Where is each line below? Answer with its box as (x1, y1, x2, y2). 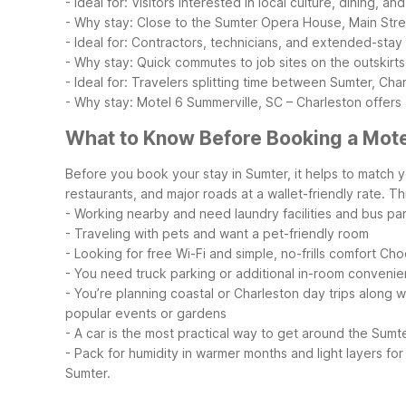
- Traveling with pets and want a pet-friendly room (65, 226, 369, 242)
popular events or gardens (65, 305, 227, 322)
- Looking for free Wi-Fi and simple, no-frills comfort (65, 246, 376, 262)
